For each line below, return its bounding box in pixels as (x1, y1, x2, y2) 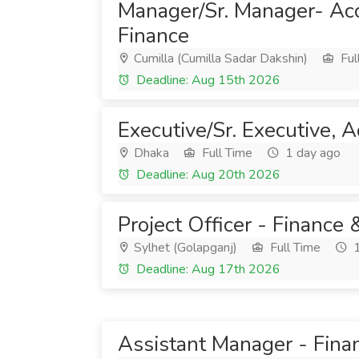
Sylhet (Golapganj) (131, 239, 237, 256)
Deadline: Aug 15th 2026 (133, 71, 280, 89)
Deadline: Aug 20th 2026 (133, 166, 280, 184)
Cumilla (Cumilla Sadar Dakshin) (131, 50, 308, 67)
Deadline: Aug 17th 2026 (133, 260, 280, 278)
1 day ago (282, 144, 341, 162)
